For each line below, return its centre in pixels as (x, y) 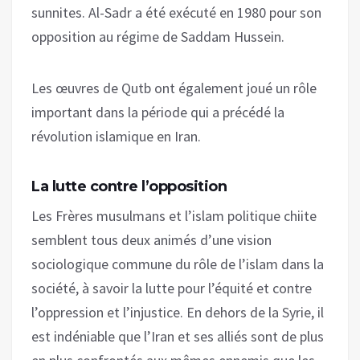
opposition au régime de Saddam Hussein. (158, 36)
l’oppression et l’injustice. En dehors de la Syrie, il (178, 312)
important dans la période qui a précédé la (158, 112)
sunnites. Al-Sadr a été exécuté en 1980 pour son (176, 12)
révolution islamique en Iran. (116, 136)
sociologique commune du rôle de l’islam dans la (178, 264)
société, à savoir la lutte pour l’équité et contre (172, 288)
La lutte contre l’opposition (129, 186)
